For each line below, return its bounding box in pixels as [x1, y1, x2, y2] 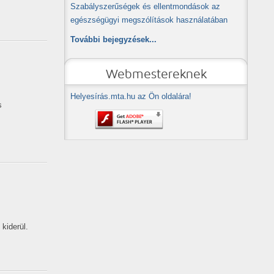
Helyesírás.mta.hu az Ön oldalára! [70, 92, 191, 101]
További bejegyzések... [70, 35, 157, 44]
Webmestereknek [105, 67, 207, 81]
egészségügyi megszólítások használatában [70, 15, 228, 24]
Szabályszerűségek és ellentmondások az [70, 2, 220, 11]
